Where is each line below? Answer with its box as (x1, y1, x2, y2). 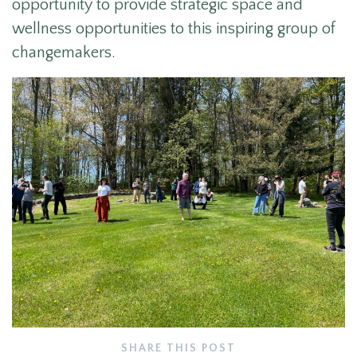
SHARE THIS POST (121, 341, 236, 355)
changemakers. (12, 44, 120, 62)
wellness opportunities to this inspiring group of (12, 20, 335, 38)
